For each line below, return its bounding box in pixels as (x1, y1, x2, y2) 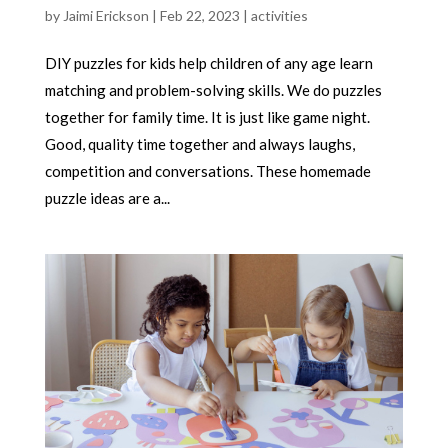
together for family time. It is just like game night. (44, 108, 370, 127)
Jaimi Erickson (62, 7, 149, 25)
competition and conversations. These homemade (44, 162, 371, 181)
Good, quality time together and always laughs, (44, 135, 355, 154)
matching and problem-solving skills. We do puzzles (44, 81, 382, 100)
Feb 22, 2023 (159, 7, 240, 25)
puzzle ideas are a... (44, 189, 170, 208)
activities (250, 7, 308, 25)
